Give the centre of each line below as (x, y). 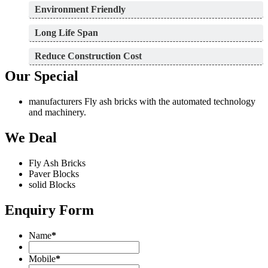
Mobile (42, 258)
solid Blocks (52, 185)
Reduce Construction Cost (88, 56)
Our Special (42, 76)
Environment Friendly (80, 10)
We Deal (31, 138)
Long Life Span (66, 33)
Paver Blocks (54, 174)
